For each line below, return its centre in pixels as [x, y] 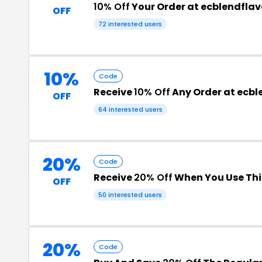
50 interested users [130, 194]
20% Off [153, 177]
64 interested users [130, 109]
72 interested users [130, 24]
